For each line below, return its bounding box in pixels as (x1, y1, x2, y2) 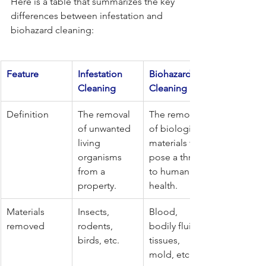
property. (78, 179, 116, 191)
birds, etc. (78, 234, 119, 246)
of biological (149, 122, 205, 134)
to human (149, 165, 192, 177)
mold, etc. (149, 248, 192, 260)
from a (78, 165, 107, 177)
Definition (7, 108, 49, 120)
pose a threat (149, 151, 207, 163)
